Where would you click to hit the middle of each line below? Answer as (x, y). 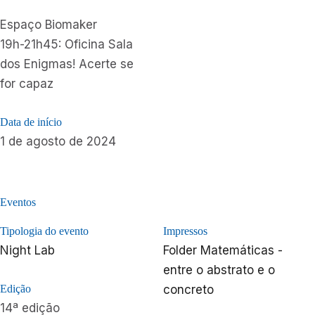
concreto (188, 289)
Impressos (185, 231)
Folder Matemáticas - (223, 250)
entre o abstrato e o (219, 270)
